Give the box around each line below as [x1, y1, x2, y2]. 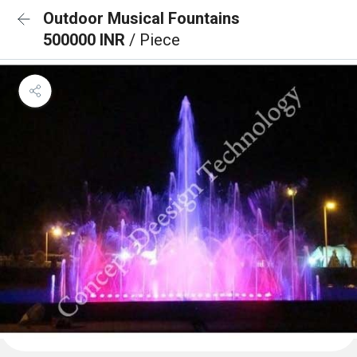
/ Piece [129, 30, 180, 49]
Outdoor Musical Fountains [43, 9, 240, 28]
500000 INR [43, 30, 129, 49]
